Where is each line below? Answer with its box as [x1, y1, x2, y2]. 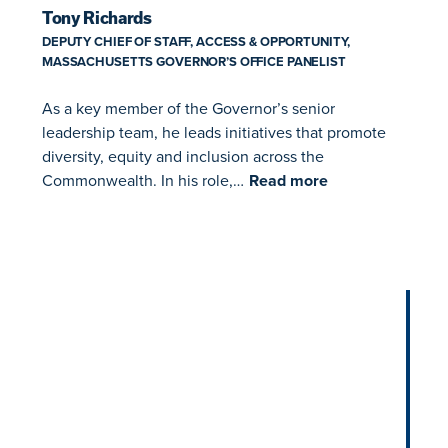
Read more [249, 169, 328, 193]
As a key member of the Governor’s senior [42, 97, 335, 120]
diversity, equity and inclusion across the [42, 145, 324, 168]
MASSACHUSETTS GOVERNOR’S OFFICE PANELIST [42, 52, 346, 72]
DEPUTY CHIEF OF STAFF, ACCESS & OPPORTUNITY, [42, 32, 351, 52]
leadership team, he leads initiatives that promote [42, 121, 386, 144]
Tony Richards [42, 9, 152, 28]
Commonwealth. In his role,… [42, 169, 244, 192]
